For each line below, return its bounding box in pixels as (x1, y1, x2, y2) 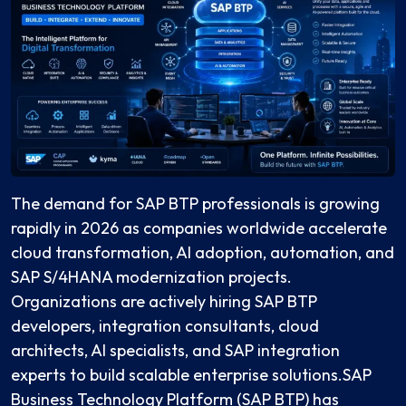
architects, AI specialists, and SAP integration (11, 340, 340, 362)
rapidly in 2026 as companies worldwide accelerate (11, 217, 387, 239)
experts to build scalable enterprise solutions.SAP (11, 364, 372, 386)
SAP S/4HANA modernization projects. (11, 266, 292, 288)
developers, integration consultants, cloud (11, 315, 319, 337)
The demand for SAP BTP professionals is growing (11, 193, 380, 215)
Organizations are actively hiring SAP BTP (11, 291, 317, 313)
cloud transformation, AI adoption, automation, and (11, 242, 394, 264)
